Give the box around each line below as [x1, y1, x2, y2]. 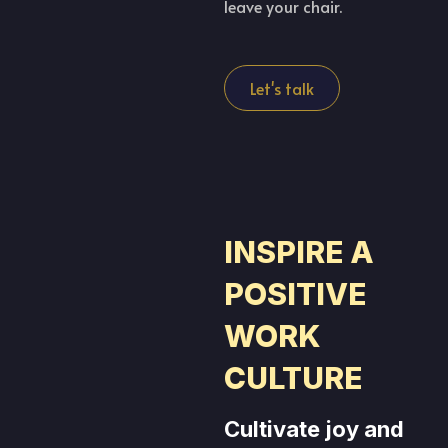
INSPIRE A [224, 233, 374, 270]
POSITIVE [224, 275, 366, 312]
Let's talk [250, 76, 314, 99]
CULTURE [224, 359, 362, 396]
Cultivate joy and [224, 415, 404, 442]
